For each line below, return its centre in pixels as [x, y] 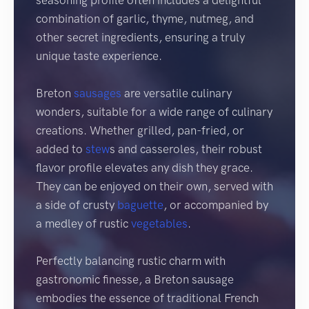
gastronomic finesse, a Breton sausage [135, 280]
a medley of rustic [83, 224]
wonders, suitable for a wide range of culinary [154, 112]
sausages [98, 93]
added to [61, 149]
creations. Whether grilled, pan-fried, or [140, 131]
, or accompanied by [216, 205]
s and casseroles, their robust [186, 149]
